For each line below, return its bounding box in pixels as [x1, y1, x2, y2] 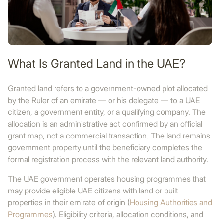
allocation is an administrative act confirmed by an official [8, 119, 202, 129]
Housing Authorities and [130, 197, 212, 207]
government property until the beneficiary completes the [8, 142, 202, 152]
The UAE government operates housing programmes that [8, 174, 206, 184]
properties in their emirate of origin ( [8, 197, 130, 207]
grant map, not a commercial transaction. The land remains [8, 131, 210, 140]
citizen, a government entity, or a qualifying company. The [8, 107, 206, 117]
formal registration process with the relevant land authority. [8, 154, 208, 164]
